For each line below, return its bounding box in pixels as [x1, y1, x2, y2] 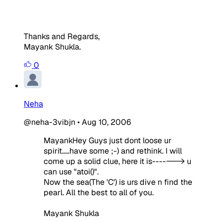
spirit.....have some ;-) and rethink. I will [44, 145, 182, 156]
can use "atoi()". [44, 166, 99, 177]
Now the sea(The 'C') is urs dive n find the [44, 176, 192, 187]
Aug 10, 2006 [82, 116, 131, 127]
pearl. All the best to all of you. [44, 187, 154, 198]
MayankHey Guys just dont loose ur [44, 135, 171, 146]
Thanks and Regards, [24, 31, 100, 42]
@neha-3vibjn [24, 116, 75, 127]
